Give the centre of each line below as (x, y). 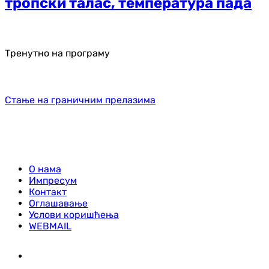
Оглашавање (58, 203)
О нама (45, 169)
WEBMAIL (50, 226)
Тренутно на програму (57, 53)
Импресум (53, 180)
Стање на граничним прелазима (80, 100)
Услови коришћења (74, 214)
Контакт (48, 192)
